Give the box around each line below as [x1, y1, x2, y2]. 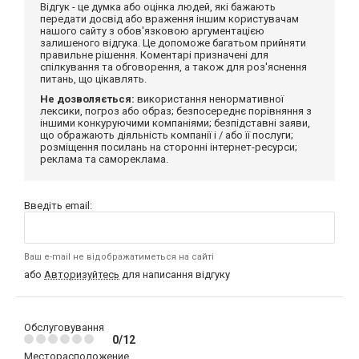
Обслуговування [24, 321, 104, 333]
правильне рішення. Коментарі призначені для [40, 48, 268, 61]
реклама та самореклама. [40, 152, 168, 165]
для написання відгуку [119, 268, 230, 280]
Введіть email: [24, 199, 92, 212]
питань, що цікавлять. [40, 72, 147, 85]
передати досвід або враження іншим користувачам [40, 12, 299, 25]
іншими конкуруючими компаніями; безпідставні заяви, [40, 116, 310, 129]
